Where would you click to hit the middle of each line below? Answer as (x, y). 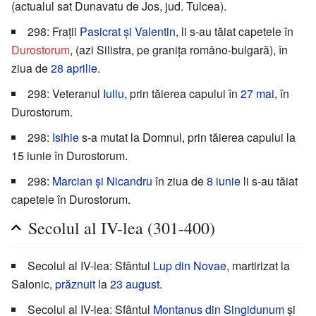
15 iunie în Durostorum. (69, 156)
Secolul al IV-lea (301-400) (122, 228)
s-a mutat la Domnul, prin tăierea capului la (187, 138)
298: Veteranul (65, 94)
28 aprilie (74, 68)
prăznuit (75, 284)
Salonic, (33, 284)
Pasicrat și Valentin (128, 32)
